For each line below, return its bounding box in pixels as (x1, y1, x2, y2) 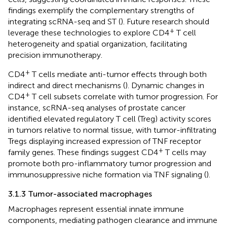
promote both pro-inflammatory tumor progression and (8, 158, 211, 168)
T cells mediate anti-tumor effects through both (30, 69, 207, 79)
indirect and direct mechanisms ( (8, 80, 125, 90)
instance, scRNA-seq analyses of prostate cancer (8, 102, 185, 112)
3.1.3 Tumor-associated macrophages (8, 188, 152, 199)
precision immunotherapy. (8, 50, 102, 60)
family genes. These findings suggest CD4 (8, 147, 158, 157)
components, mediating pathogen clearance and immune (8, 215, 217, 225)
